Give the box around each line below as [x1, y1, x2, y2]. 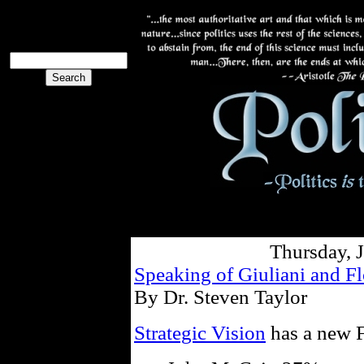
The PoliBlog [34, 10, 103, 24]
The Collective [10, 240, 85, 254]
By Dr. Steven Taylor [134, 286, 307, 308]
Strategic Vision [134, 322, 266, 344]
